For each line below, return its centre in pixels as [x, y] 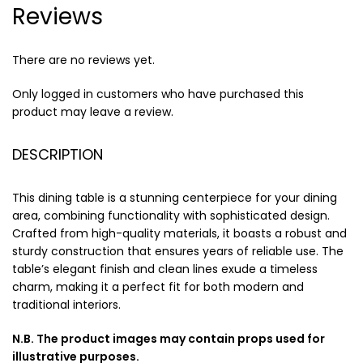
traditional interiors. [66, 305]
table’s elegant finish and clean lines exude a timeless [165, 269]
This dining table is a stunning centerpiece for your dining [175, 198]
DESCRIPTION [58, 154]
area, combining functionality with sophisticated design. [171, 216]
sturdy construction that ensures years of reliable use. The [178, 251]
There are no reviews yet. [83, 60]
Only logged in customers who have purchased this [158, 94]
